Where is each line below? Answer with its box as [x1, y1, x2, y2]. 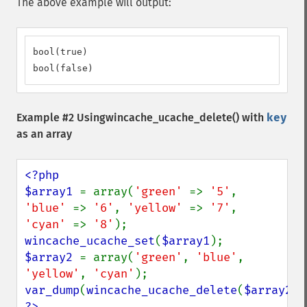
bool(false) [33, 63, 93, 73]
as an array [16, 127, 72, 140]
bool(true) [33, 47, 88, 57]
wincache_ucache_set [25, 234, 155, 248]
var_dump [25, 283, 79, 297]
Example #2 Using [16, 111, 106, 124]
